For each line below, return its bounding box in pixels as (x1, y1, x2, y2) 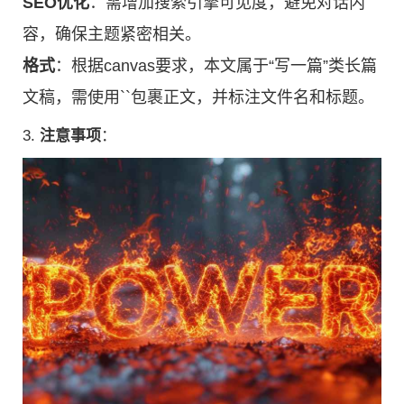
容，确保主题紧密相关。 (23, 24, 201, 43)
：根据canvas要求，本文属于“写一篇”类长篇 (55, 56, 377, 75)
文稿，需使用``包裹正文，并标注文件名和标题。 (23, 87, 374, 106)
